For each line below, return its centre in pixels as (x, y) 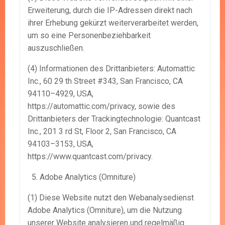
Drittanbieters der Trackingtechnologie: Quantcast (114, 119)
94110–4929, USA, (61, 94)
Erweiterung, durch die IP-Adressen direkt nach (110, 11)
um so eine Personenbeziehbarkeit (89, 36)
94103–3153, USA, (61, 144)
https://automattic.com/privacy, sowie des (101, 106)
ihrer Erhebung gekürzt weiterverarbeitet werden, (113, 23)
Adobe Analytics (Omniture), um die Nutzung (105, 210)
